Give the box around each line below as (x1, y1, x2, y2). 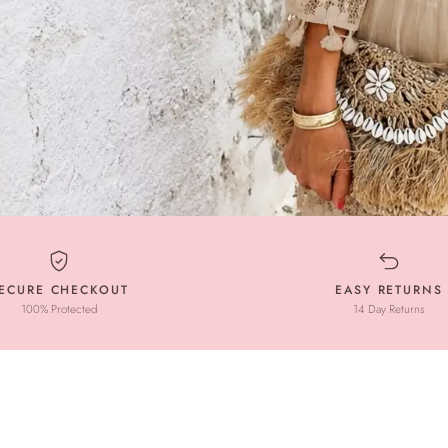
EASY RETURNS (334, 280, 444, 299)
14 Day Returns (353, 300, 425, 317)
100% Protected (21, 300, 97, 317)
